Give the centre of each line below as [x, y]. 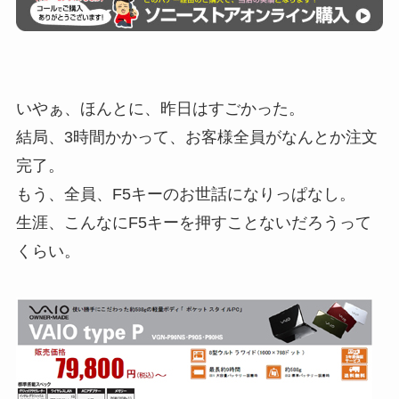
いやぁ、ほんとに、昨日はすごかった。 [160, 109]
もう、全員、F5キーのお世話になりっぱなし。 [185, 195]
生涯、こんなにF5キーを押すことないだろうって [193, 223]
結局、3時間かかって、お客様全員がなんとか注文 [196, 138]
